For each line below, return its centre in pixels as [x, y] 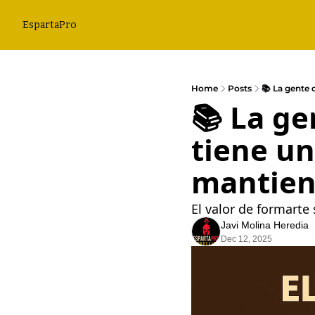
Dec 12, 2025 [246, 239]
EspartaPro [50, 25]
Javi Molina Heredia [265, 225]
